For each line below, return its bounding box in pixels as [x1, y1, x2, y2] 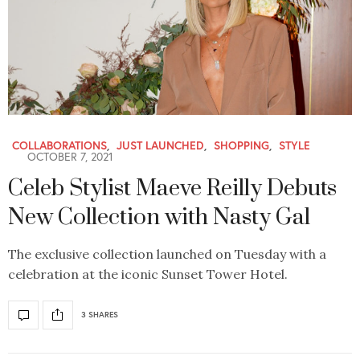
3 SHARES [81, 309, 118, 321]
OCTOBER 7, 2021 [24, 148, 113, 164]
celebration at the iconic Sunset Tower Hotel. [8, 265, 288, 282]
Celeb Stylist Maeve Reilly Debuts [8, 174, 337, 202]
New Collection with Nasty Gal [8, 202, 310, 231]
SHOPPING [214, 137, 269, 153]
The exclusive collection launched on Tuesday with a [8, 245, 326, 262]
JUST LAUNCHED [117, 137, 204, 153]
